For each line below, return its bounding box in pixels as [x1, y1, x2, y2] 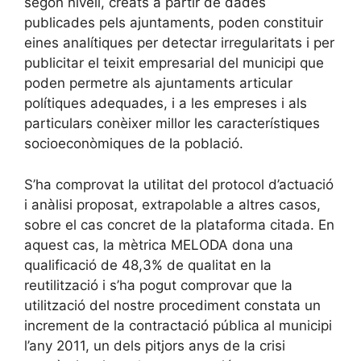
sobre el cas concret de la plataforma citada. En [24, 216, 334, 233]
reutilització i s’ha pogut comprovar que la [24, 276, 293, 293]
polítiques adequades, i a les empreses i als [24, 95, 307, 112]
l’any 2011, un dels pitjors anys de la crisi [24, 337, 285, 354]
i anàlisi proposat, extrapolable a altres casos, [24, 196, 321, 213]
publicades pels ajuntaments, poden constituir [24, 15, 323, 31]
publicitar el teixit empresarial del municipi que [24, 55, 324, 72]
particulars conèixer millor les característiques [24, 115, 320, 132]
